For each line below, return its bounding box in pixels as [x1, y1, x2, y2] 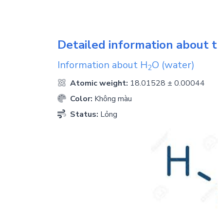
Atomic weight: [68, 78, 130, 89]
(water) [159, 58, 195, 72]
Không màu [94, 93, 132, 105]
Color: [68, 93, 94, 105]
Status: [68, 109, 100, 120]
